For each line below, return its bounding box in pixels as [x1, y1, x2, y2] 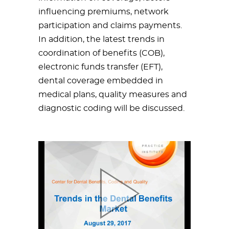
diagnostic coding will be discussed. [38, 104, 185, 112]
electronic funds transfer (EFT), [38, 63, 163, 71]
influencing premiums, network [38, 8, 169, 16]
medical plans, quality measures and [38, 90, 187, 99]
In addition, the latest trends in [38, 35, 165, 43]
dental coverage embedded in [38, 77, 163, 85]
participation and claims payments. [38, 21, 182, 30]
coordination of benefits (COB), [38, 49, 165, 57]
